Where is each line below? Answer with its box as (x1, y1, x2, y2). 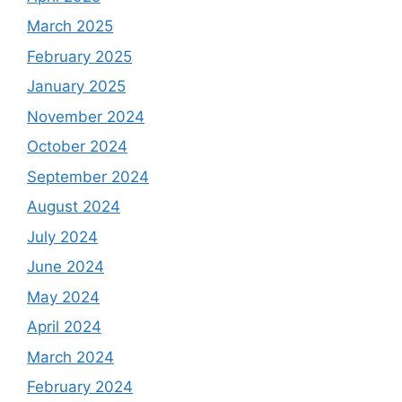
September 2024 (27, 167, 149, 186)
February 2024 (27, 378, 133, 397)
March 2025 (27, 17, 113, 36)
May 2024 (27, 287, 100, 306)
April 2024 (27, 318, 101, 336)
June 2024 (27, 258, 104, 276)
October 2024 (27, 137, 127, 156)
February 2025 (27, 47, 132, 66)
